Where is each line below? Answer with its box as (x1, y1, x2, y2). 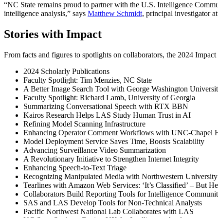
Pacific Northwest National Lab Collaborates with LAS (23, 207, 196, 216)
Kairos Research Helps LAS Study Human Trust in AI (23, 110, 193, 119)
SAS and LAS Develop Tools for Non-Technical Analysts (23, 198, 204, 207)
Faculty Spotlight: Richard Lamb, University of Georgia (23, 93, 197, 102)
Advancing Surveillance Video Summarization (23, 145, 168, 154)
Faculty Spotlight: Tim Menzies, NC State (23, 75, 152, 84)
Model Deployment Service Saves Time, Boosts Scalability (23, 137, 206, 145)
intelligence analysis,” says (4, 9, 88, 18)
